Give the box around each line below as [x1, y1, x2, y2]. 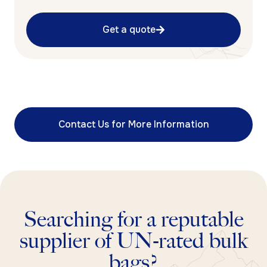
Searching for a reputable [23, 206, 244, 232]
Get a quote [102, 23, 156, 36]
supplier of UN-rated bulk [19, 227, 248, 254]
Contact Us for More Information [58, 117, 209, 131]
